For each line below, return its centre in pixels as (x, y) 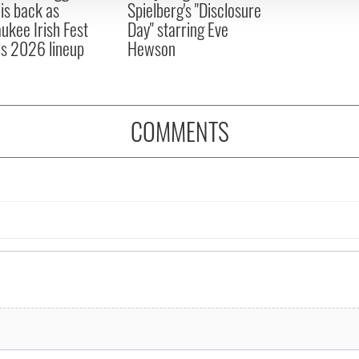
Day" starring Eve (177, 28)
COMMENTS (179, 131)
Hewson (151, 48)
